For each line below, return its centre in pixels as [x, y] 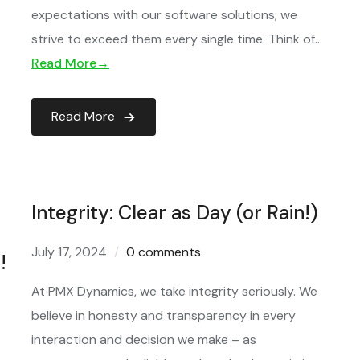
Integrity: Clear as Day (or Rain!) [175, 213]
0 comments [164, 252]
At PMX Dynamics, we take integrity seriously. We [174, 291]
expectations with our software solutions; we [164, 15]
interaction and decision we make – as [144, 340]
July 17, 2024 [69, 252]
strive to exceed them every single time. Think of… [177, 39]
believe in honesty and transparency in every [164, 315]
